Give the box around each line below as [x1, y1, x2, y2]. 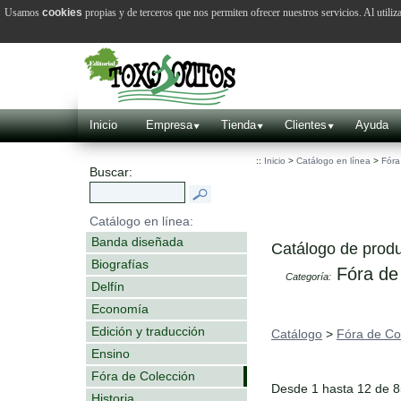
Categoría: [286, 271, 331, 282]
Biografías [91, 256, 149, 271]
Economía [91, 301, 149, 316]
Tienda [221, 118, 256, 132]
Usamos [4, 5, 42, 19]
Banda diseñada [91, 234, 183, 249]
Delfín [91, 278, 124, 294]
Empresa [146, 118, 192, 132]
